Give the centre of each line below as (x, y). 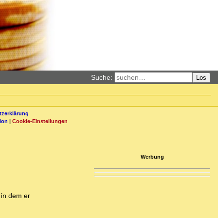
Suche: (102, 77)
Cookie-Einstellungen (40, 121)
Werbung (152, 156)
